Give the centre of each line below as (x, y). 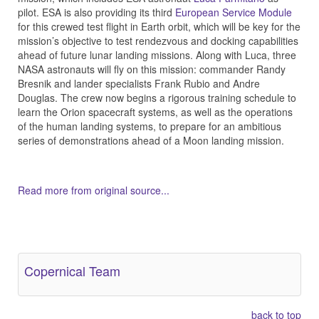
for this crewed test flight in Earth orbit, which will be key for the (159, 26)
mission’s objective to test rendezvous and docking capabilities (158, 40)
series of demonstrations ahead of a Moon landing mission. (151, 140)
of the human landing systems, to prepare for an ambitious (150, 126)
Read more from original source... (94, 190)
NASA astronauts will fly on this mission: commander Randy (152, 69)
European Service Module (234, 12)
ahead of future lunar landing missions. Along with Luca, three (157, 54)
